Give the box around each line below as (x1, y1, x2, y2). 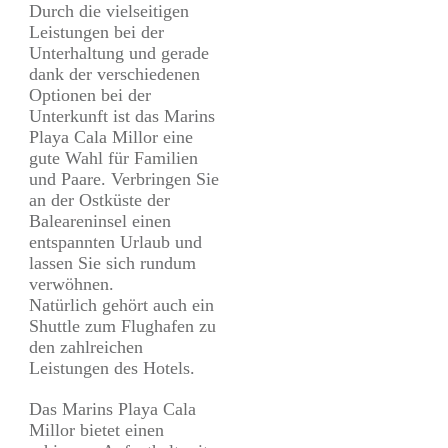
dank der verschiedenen (29, 64, 200, 85)
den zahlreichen (29, 337, 143, 358)
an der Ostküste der (29, 190, 170, 211)
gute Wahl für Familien (29, 148, 198, 169)
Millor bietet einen (29, 420, 164, 441)
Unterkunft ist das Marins (29, 106, 215, 127)
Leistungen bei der (29, 22, 164, 43)
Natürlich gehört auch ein (29, 295, 214, 316)
